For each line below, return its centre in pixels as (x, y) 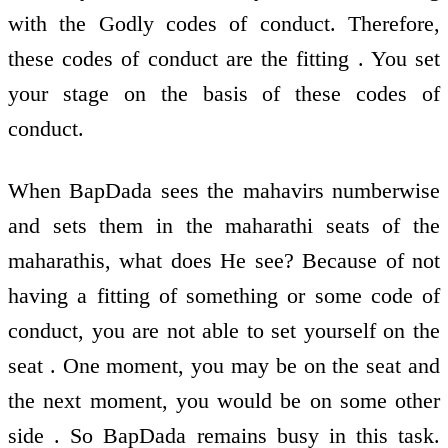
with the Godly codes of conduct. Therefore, (224, 23)
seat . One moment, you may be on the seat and (224, 366)
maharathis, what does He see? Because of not (224, 261)
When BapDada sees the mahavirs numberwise (224, 191)
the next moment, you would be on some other (224, 401)
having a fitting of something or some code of (224, 296)
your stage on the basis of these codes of (224, 93)
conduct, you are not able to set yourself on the (224, 331)
